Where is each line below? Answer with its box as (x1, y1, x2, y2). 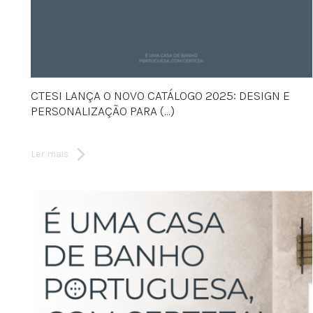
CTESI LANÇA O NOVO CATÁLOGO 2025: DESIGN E (31, 87, 290, 103)
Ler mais (31, 147, 69, 160)
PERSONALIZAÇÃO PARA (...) (31, 103, 175, 119)
